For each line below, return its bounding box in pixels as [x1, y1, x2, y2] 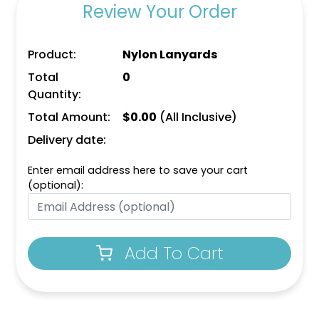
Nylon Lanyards [122, 46, 218, 63]
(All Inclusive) [157, 109, 238, 126]
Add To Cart [124, 241, 224, 266]
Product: [28, 46, 76, 63]
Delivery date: [28, 132, 106, 149]
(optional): [28, 178, 83, 193]
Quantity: [28, 86, 81, 103]
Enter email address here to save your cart [28, 163, 248, 178]
